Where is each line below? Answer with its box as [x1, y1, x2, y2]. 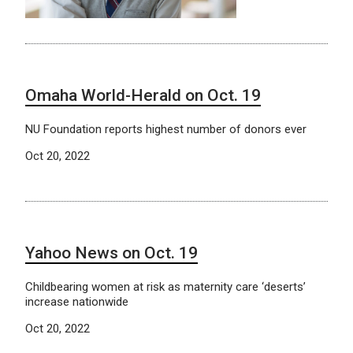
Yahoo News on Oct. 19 [25, 243, 198, 262]
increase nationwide [25, 294, 128, 309]
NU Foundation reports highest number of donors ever [25, 121, 307, 136]
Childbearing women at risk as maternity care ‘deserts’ [25, 279, 306, 294]
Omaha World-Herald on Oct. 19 [25, 85, 261, 105]
